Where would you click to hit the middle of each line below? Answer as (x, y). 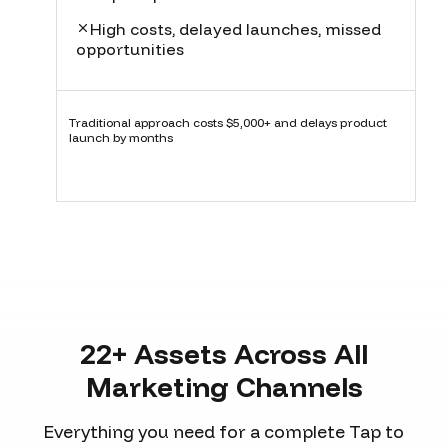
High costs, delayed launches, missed (235, 28)
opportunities (130, 48)
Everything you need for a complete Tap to (224, 431)
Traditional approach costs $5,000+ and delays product (228, 122)
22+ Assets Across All (224, 353)
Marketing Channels (224, 386)
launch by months (121, 137)
